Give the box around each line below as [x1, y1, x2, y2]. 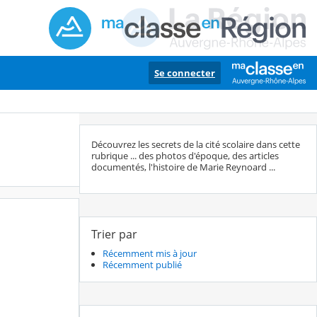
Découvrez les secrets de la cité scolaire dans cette [91, 138, 300, 151]
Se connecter [154, 67, 215, 79]
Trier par [91, 226, 137, 242]
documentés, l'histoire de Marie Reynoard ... [91, 161, 277, 174]
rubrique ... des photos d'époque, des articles [91, 149, 279, 163]
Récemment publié [103, 258, 182, 272]
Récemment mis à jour [103, 247, 197, 260]
